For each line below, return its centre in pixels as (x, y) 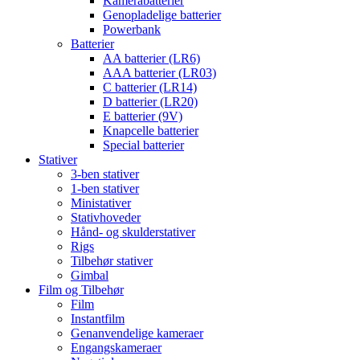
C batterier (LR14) (150, 87)
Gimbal (90, 275)
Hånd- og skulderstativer (133, 231)
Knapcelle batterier (151, 130)
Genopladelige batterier (162, 14)
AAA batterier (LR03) (160, 72)
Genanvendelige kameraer (137, 333)
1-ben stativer (105, 188)
